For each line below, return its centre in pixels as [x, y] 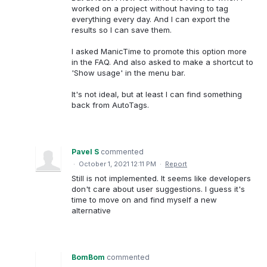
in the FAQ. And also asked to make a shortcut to [162, 62]
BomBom [88, 257]
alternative [91, 211]
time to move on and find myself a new [144, 200]
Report [176, 164]
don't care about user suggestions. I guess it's [158, 189]
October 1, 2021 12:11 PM [117, 164]
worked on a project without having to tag [150, 8]
